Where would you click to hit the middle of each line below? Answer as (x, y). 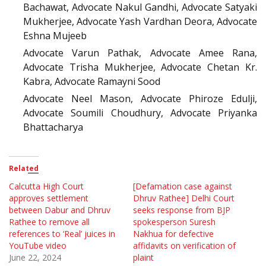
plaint (143, 257)
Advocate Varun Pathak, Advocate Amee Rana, (140, 53)
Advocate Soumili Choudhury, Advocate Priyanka (140, 113)
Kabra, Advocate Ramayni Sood (92, 81)
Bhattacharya (53, 127)
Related (24, 168)
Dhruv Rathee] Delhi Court (184, 198)
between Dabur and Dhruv (60, 210)
